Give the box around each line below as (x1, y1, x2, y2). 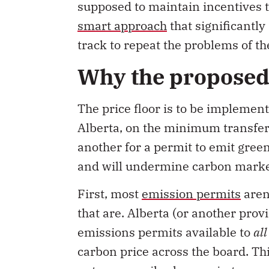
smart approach (77, 17, 167, 34)
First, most (77, 185, 142, 202)
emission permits (142, 185, 241, 202)
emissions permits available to (77, 223, 253, 240)
